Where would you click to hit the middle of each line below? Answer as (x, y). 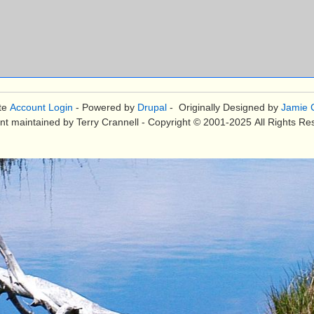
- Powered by (105, 108)
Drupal (152, 108)
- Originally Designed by (224, 108)
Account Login (41, 108)
